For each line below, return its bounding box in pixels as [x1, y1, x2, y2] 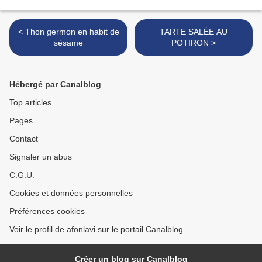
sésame [54, 38, 83, 48]
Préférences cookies [9, 206, 85, 216]
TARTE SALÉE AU [160, 27, 227, 37]
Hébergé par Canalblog [9, 80, 101, 89]
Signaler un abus [9, 152, 72, 162]
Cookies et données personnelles [9, 188, 133, 198]
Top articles [9, 98, 51, 108]
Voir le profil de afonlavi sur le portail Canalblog [9, 225, 183, 235]
